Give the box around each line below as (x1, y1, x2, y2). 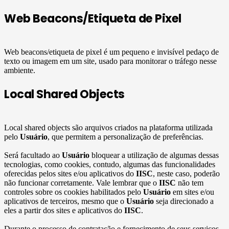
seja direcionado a (154, 196, 214, 205)
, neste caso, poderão (153, 169, 220, 178)
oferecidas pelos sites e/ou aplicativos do (4, 169, 136, 178)
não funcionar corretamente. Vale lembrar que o (4, 178, 159, 187)
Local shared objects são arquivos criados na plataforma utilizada (4, 123, 213, 132)
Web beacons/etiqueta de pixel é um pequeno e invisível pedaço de (4, 48, 219, 57)
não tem (176, 178, 203, 187)
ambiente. (4, 66, 35, 75)
